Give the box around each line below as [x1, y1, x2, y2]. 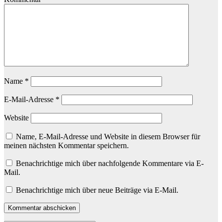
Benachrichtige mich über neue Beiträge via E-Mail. [16, 186, 178, 195]
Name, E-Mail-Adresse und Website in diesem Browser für [16, 132, 200, 141]
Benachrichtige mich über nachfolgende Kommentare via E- [16, 159, 204, 168]
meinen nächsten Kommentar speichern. [4, 141, 129, 150]
